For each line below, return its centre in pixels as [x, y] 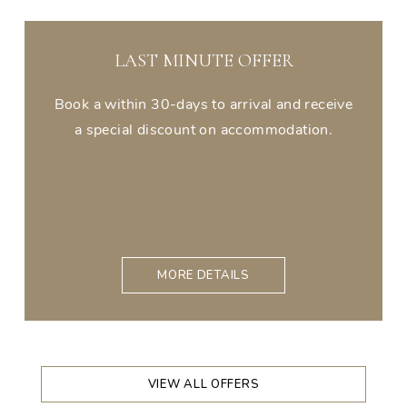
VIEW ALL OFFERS [203, 385]
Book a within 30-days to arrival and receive [203, 105]
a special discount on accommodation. [203, 130]
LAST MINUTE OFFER [203, 61]
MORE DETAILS [203, 276]
